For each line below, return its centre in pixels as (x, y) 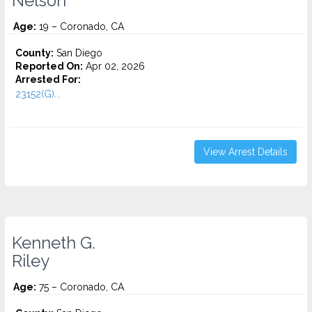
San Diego (78, 53)
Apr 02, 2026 (114, 66)
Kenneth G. (54, 243)
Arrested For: (48, 79)
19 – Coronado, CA (80, 26)
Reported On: (49, 66)
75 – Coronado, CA (80, 287)
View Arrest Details (245, 152)
